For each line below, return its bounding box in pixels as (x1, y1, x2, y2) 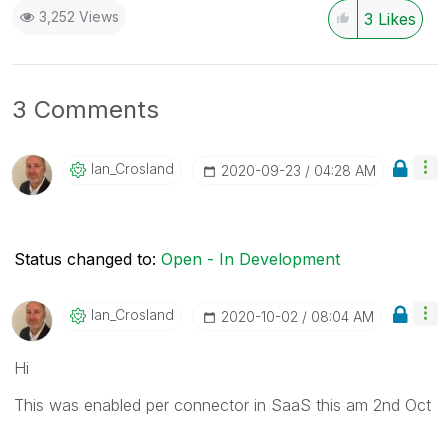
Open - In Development (161, 248, 340, 269)
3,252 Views (39, 7, 119, 25)
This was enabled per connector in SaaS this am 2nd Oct (14, 394, 431, 415)
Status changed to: (14, 248, 161, 269)
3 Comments (12, 94, 159, 124)
